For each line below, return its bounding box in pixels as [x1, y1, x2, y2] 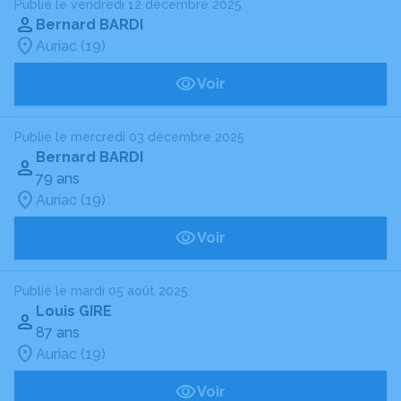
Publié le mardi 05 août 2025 [14, 284, 188, 298]
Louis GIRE [36, 303, 112, 320]
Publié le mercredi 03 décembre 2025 [14, 130, 244, 144]
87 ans [36, 324, 80, 341]
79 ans [36, 170, 80, 187]
